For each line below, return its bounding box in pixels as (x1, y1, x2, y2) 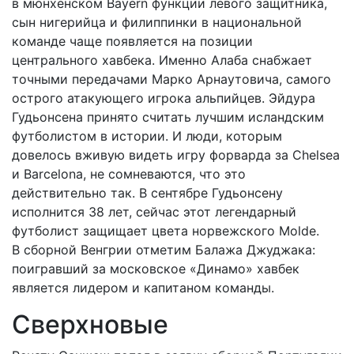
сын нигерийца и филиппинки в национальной (12, 14, 302, 30)
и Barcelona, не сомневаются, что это (12, 166, 246, 182)
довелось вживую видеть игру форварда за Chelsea (12, 147, 340, 163)
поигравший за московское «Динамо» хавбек (12, 261, 299, 277)
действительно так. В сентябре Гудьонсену (12, 185, 283, 201)
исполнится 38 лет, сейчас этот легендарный (12, 204, 296, 220)
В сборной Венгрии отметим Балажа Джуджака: (12, 242, 315, 258)
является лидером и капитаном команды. (12, 280, 274, 296)
